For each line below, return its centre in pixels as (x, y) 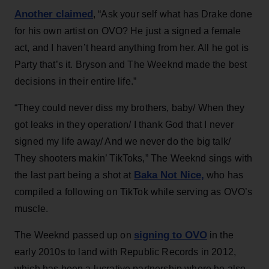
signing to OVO (170, 235)
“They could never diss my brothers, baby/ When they (130, 107)
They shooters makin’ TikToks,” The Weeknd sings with (134, 158)
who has (224, 175)
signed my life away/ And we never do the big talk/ (123, 141)
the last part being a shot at (74, 175)
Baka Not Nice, (169, 175)
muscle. (32, 208)
